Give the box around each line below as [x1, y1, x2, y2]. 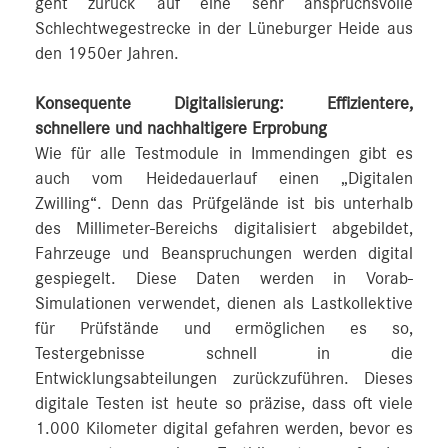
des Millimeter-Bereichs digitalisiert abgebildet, [35, 219, 413, 238]
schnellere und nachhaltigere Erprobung [35, 119, 327, 138]
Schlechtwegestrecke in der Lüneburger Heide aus [35, 19, 413, 38]
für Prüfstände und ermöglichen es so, [35, 319, 413, 338]
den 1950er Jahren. [35, 44, 179, 63]
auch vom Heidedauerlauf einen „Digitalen [35, 169, 413, 188]
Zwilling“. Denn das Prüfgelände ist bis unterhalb [35, 194, 413, 213]
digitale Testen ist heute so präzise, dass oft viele [35, 394, 413, 413]
